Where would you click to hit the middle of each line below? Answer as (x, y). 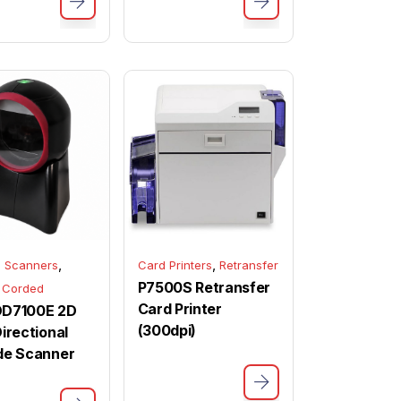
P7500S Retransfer (204, 287)
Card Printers (175, 264)
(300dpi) (166, 330)
